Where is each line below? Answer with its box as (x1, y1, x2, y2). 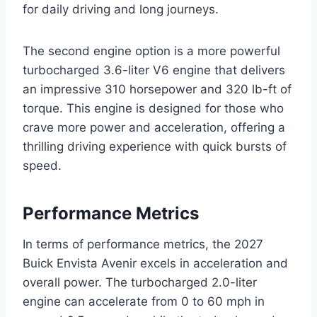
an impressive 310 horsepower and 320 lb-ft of (23, 82, 292, 97)
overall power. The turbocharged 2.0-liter (23, 275, 257, 290)
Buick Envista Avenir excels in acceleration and (23, 256, 288, 271)
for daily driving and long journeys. (23, 2, 219, 17)
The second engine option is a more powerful (23, 44, 280, 59)
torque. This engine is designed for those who (23, 101, 284, 116)
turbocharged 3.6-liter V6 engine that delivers (23, 63, 285, 78)
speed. (23, 158, 62, 173)
